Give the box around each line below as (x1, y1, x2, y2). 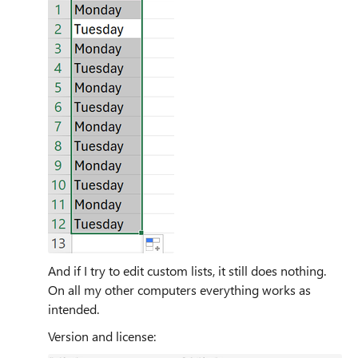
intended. (48, 300, 99, 317)
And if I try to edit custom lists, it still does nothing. (48, 261, 326, 279)
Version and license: (48, 327, 156, 344)
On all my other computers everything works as (48, 280, 311, 298)
